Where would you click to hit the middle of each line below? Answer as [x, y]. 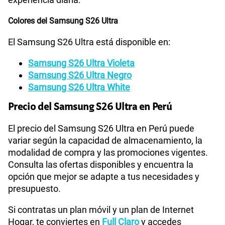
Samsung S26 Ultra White [79, 87]
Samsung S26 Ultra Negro [80, 75]
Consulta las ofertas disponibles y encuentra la [101, 165]
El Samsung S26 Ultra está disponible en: [89, 42]
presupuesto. [34, 189]
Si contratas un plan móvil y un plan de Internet [101, 210]
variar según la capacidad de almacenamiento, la [105, 141]
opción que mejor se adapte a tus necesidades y [104, 177]
